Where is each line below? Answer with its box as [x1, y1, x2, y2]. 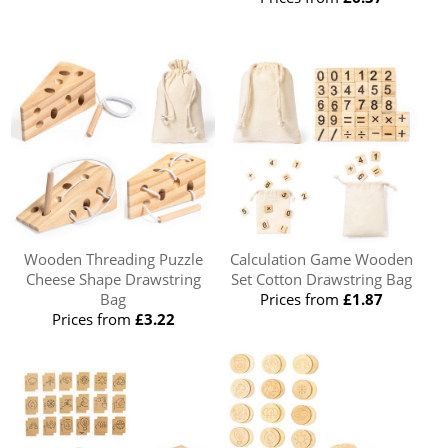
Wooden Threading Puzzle [23, 248, 203, 269]
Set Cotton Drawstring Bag [231, 268, 413, 289]
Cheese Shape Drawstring [25, 268, 201, 289]
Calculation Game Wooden [230, 248, 414, 269]
